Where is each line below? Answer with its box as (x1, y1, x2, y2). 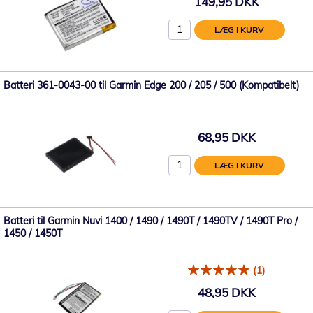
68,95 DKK (197, 129, 256, 145)
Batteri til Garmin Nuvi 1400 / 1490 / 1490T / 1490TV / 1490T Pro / (3, 214, 298, 227)
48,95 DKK (197, 284, 256, 300)
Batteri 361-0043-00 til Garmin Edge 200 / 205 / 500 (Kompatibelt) (3, 79, 299, 92)
